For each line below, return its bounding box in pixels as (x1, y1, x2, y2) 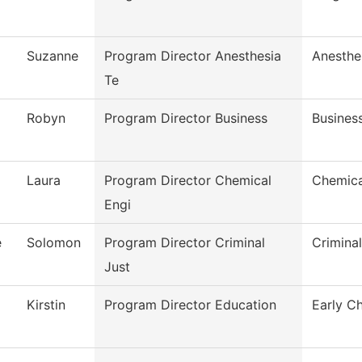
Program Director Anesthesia (104, 48, 281, 65)
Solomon (27, 234, 81, 251)
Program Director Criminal (104, 234, 265, 251)
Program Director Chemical (104, 172, 271, 189)
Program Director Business (104, 110, 267, 127)
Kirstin (27, 297, 65, 314)
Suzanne (27, 48, 78, 65)
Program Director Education (104, 297, 276, 314)
